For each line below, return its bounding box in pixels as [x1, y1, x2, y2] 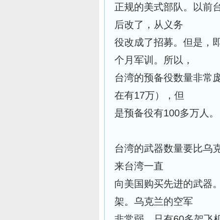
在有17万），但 [114, 90, 184, 101]
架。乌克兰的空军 [114, 196, 193, 207]
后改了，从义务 [114, 19, 183, 30]
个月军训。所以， [114, 55, 193, 65]
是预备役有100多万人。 [114, 108, 219, 118]
